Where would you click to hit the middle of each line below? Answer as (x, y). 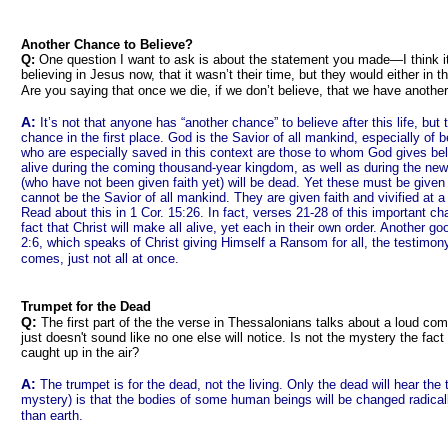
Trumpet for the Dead (86, 306)
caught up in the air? (80, 352)
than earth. (52, 415)
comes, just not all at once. (100, 258)
